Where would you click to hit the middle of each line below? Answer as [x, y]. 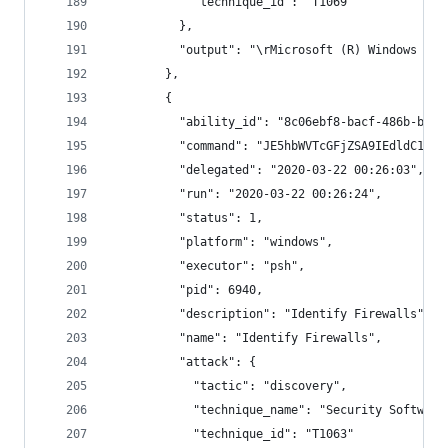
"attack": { [182, 362]
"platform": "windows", [221, 242]
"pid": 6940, [186, 290]
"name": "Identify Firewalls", [245, 338]
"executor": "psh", [207, 266]
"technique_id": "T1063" [231, 434]
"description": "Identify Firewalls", [270, 314]
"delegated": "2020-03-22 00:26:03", [266, 170]
